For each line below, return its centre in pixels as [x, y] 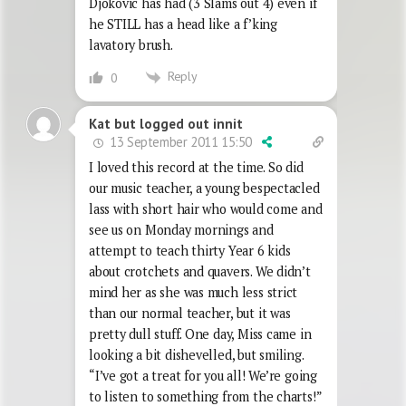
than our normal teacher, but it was [190, 313]
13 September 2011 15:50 [179, 141]
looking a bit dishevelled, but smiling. [196, 354]
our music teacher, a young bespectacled [204, 188]
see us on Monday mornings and [181, 229]
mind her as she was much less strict [193, 292]
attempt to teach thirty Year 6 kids [190, 250]
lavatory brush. [131, 45]
